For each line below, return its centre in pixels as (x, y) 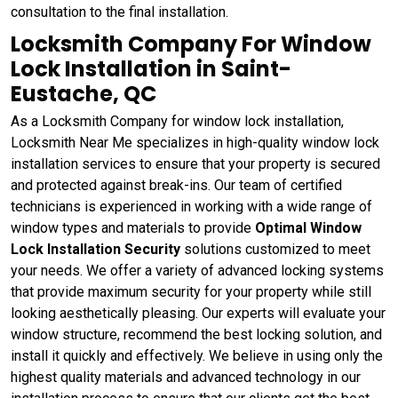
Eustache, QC (84, 93)
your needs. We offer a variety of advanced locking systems (197, 270)
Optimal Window (308, 227)
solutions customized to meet (275, 249)
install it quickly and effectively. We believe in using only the (197, 355)
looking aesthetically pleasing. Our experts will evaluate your (198, 313)
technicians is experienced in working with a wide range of (191, 206)
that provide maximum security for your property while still (191, 291)
